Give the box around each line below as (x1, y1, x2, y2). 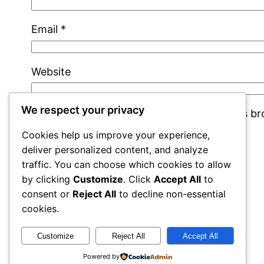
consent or (22, 188, 72, 200)
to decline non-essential (116, 188, 226, 200)
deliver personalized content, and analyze (22, 144, 208, 156)
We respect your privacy (21, 104, 144, 117)
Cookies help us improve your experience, (22, 129, 210, 141)
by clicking (22, 173, 73, 186)
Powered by (82, 252, 120, 260)
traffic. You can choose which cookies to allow (22, 159, 231, 171)
